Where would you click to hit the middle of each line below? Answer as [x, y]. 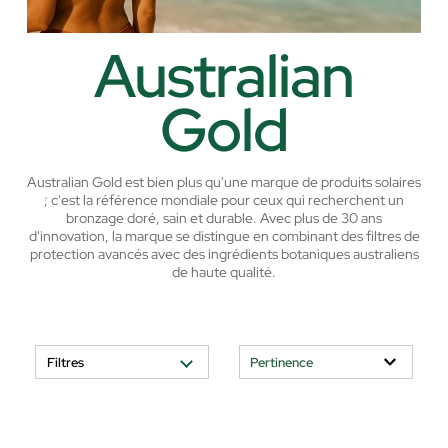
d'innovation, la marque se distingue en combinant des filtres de [224, 236]
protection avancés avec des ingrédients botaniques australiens [224, 254]
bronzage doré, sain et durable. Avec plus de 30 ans [224, 218]
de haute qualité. [224, 272]
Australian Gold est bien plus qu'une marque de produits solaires [224, 182]
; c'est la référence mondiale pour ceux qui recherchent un [224, 200]
